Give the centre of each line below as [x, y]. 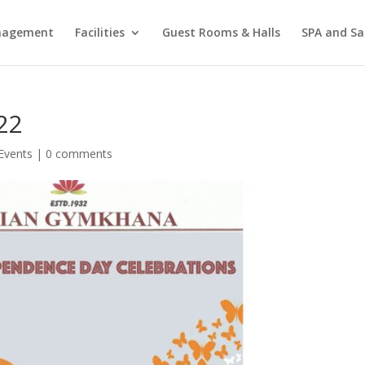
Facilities [99, 32]
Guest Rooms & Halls [221, 32]
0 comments [79, 154]
